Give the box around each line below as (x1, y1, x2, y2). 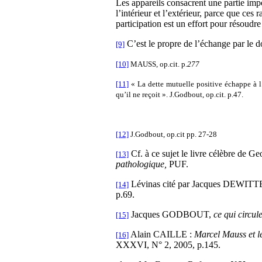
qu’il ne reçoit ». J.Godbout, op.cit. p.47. (116, 89, 243, 99)
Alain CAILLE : (129, 229, 194, 239)
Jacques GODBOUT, (129, 209, 213, 219)
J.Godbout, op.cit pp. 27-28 (129, 129, 217, 139)
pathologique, (116, 158, 169, 169)
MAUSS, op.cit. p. (129, 59, 187, 68)
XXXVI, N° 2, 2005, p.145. (116, 239, 220, 250)
